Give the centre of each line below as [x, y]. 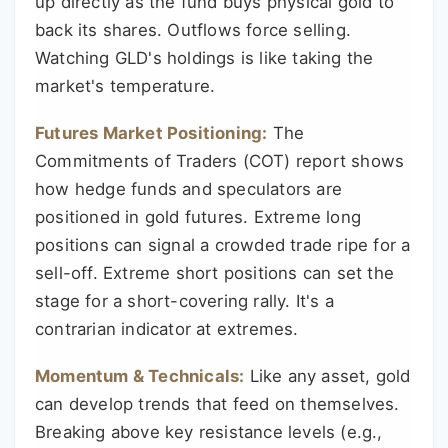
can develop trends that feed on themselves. [217, 404]
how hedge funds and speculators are [189, 189]
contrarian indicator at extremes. [167, 329]
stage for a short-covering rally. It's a [184, 301]
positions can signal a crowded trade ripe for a [223, 245]
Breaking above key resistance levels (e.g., [209, 432]
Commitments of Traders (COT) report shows [220, 161]
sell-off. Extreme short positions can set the [215, 273]
